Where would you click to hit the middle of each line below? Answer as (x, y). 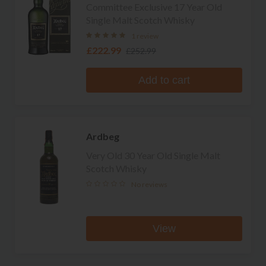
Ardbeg (103, 136)
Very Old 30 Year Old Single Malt (153, 155)
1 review (145, 36)
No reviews (149, 184)
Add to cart (164, 80)
